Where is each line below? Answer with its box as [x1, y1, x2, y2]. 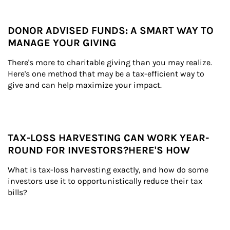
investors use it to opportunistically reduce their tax [8, 176, 204, 186]
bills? [8, 187, 27, 197]
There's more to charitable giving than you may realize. [8, 57, 214, 67]
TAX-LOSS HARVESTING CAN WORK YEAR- [8, 132, 209, 144]
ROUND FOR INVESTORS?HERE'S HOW [8, 144, 190, 156]
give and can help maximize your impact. [8, 80, 162, 90]
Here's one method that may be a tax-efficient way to [8, 69, 206, 79]
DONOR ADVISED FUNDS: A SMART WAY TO [8, 25, 214, 36]
